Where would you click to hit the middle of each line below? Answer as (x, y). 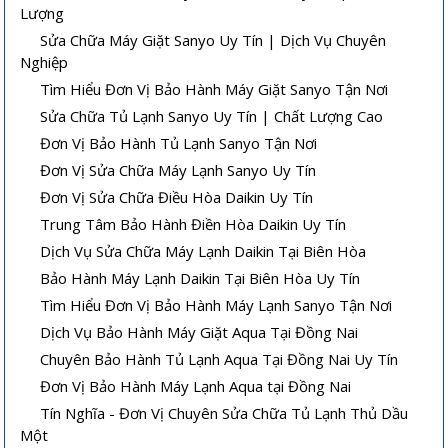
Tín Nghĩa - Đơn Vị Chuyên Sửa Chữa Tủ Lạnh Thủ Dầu (224, 412)
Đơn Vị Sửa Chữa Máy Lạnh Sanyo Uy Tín (178, 169)
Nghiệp (44, 61)
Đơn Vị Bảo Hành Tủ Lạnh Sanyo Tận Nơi (179, 142)
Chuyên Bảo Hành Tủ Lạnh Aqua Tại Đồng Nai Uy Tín (219, 358)
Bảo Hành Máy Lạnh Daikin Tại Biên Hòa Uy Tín (200, 277)
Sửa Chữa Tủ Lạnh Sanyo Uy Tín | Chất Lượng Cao (212, 115)
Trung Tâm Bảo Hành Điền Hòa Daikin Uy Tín (193, 223)
